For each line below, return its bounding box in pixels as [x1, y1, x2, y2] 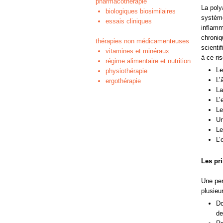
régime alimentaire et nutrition [106, 57, 191, 65]
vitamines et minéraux [106, 47, 169, 55]
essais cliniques [106, 17, 152, 25]
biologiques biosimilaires [106, 7, 176, 15]
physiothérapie [106, 67, 147, 75]
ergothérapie [106, 77, 141, 85]
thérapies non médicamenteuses [96, 37, 189, 45]
